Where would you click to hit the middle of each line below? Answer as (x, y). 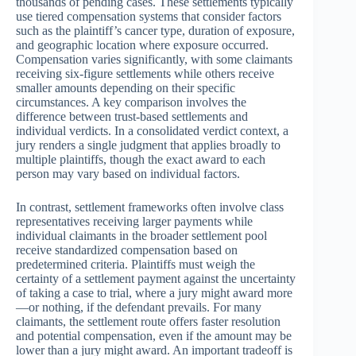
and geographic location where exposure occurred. (142, 45)
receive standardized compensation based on (127, 250)
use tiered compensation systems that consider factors (149, 17)
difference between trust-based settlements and (132, 117)
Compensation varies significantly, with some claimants (154, 60)
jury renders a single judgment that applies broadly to (148, 145)
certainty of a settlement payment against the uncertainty (156, 279)
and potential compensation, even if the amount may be (154, 336)
